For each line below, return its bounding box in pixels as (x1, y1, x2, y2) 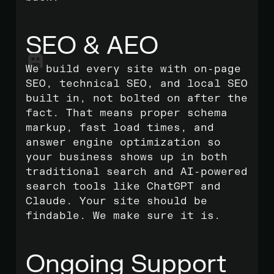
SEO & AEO (26, 31, 158, 62)
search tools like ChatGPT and (26, 180, 221, 193)
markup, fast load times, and (26, 122, 214, 134)
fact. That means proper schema (26, 107, 228, 119)
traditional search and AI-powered (26, 166, 248, 178)
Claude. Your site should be (26, 195, 207, 207)
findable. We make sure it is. (26, 210, 221, 222)
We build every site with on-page (26, 63, 241, 75)
